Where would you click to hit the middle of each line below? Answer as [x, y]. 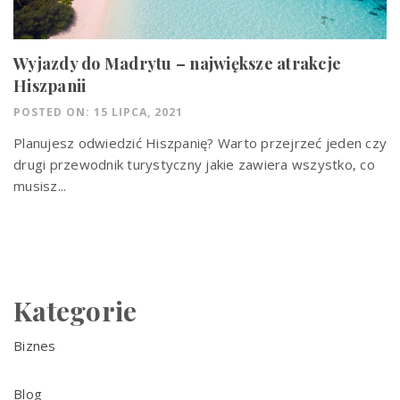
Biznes [35, 346]
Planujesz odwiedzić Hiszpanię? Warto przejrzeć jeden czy [200, 142]
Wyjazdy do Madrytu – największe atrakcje [177, 63]
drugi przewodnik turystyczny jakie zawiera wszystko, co [194, 164]
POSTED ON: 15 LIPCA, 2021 [98, 112]
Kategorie [75, 311]
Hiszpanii [50, 85]
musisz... [40, 185]
